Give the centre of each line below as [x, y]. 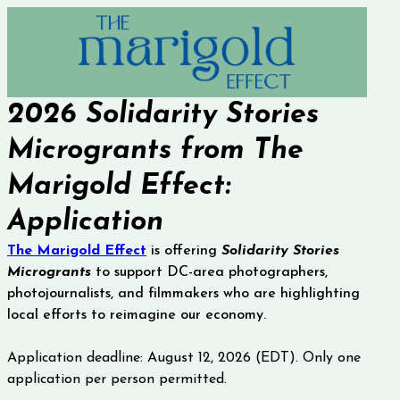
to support [127, 272]
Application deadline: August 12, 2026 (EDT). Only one [184, 358]
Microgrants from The [155, 150]
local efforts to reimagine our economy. [139, 315]
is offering [186, 250]
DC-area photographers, [245, 272]
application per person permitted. [117, 379]
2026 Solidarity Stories [163, 115]
